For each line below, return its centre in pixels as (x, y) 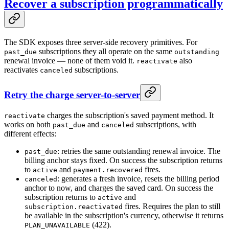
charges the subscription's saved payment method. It (129, 115)
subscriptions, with (165, 124)
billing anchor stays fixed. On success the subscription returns (123, 160)
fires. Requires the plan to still (171, 206)
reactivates (22, 70)
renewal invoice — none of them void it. (70, 61)
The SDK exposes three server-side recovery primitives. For (101, 42)
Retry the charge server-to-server (72, 95)
